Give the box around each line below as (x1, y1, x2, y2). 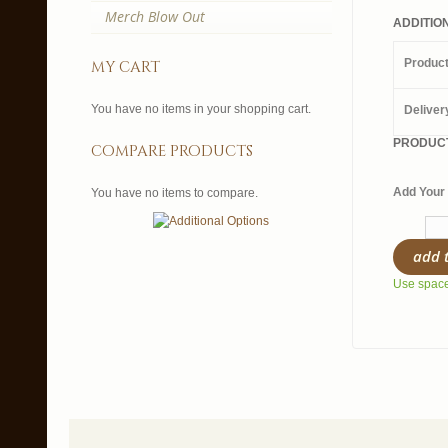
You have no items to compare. (90, 186, 258, 200)
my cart (90, 57, 160, 78)
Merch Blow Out (104, 7, 205, 26)
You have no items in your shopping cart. (90, 102, 311, 116)
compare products (90, 141, 253, 162)
